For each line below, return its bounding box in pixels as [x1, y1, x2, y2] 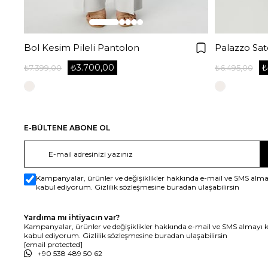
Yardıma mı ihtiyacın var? [24, 212, 120, 222]
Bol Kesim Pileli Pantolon [24, 41, 139, 53]
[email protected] [24, 239, 83, 249]
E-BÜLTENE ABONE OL [24, 123, 110, 132]
